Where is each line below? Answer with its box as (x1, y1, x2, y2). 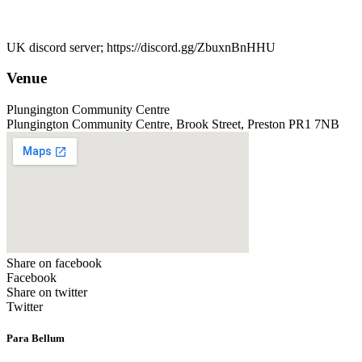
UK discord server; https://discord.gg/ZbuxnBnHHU (6, 40, 279, 54)
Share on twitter (6, 285, 87, 300)
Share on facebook (6, 256, 102, 271)
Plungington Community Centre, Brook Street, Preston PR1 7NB (6, 117, 339, 132)
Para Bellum (6, 332, 65, 345)
